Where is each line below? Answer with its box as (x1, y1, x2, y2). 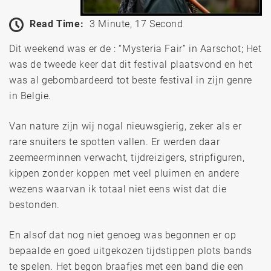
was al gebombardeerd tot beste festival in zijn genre (9, 74, 252, 86)
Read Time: (30, 18, 84, 30)
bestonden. (9, 198, 60, 211)
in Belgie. (9, 90, 51, 102)
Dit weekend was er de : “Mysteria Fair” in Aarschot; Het (9, 42, 262, 54)
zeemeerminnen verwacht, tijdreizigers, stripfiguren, (9, 151, 245, 163)
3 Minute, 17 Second (90, 18, 183, 30)
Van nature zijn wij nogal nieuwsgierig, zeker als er (9, 120, 242, 132)
